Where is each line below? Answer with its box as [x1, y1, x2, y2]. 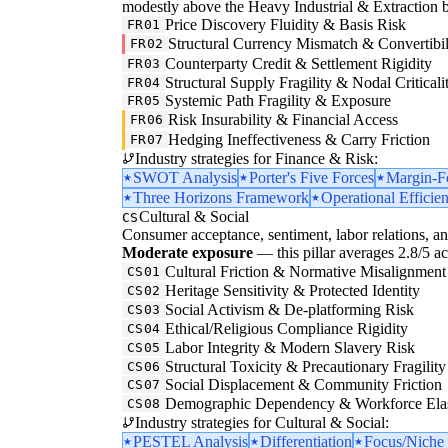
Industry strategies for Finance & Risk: [135, 149, 378, 167]
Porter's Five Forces [249, 168, 374, 186]
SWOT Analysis [133, 168, 237, 186]
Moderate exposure [122, 243, 253, 261]
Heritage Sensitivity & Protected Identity [165, 281, 421, 299]
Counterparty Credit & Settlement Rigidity [165, 54, 433, 72]
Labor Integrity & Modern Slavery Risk [165, 338, 416, 356]
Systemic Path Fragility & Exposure [165, 91, 392, 109]
